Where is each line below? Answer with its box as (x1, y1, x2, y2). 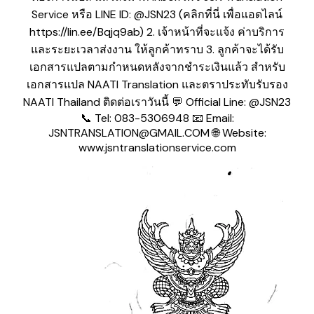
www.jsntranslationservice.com (78, 140, 236, 156)
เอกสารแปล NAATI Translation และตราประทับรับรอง (26, 77, 288, 93)
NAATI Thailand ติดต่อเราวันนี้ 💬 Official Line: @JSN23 (23, 95, 291, 110)
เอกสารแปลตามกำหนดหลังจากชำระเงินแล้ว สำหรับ (29, 60, 285, 75)
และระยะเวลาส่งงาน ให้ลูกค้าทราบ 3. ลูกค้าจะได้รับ (30, 42, 284, 57)
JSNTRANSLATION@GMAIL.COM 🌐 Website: (48, 125, 266, 141)
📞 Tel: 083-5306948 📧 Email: (80, 111, 234, 126)
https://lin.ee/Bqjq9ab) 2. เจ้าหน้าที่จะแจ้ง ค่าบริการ (29, 25, 285, 40)
